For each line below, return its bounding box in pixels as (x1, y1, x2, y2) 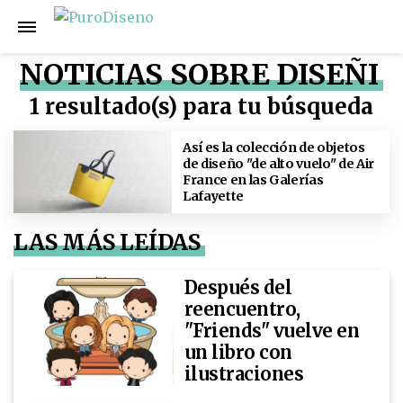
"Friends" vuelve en (184, 319, 360, 343)
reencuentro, (184, 298, 300, 321)
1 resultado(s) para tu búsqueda (30, 93, 373, 121)
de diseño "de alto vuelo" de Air (183, 155, 374, 172)
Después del (184, 276, 292, 300)
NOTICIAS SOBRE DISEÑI (20, 57, 379, 93)
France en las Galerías (183, 171, 324, 188)
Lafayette (183, 187, 244, 204)
